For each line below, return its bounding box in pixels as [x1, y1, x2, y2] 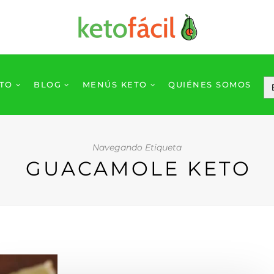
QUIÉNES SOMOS [168, 80, 251, 89]
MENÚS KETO [82, 80, 147, 89]
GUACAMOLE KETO [25, 157, 251, 180]
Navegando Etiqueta [92, 142, 182, 153]
